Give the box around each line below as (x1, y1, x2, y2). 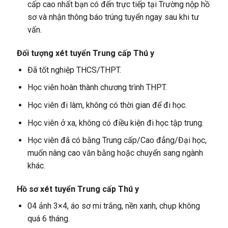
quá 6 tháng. (27, 214, 70, 224)
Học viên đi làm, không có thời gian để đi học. (27, 100, 187, 110)
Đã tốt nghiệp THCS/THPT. (27, 65, 121, 75)
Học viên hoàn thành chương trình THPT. (27, 82, 167, 93)
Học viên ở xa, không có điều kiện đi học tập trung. (27, 118, 204, 128)
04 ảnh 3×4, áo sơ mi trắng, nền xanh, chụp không (27, 201, 200, 211)
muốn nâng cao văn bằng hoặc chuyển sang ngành (27, 148, 203, 158)
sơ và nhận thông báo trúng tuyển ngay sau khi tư (27, 12, 199, 22)
